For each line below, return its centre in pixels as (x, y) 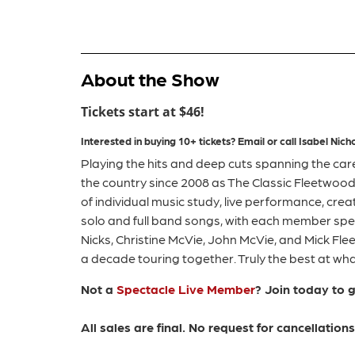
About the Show (150, 78)
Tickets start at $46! (143, 111)
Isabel (313, 141)
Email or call (267, 141)
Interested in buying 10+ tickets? (158, 141)
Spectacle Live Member (186, 288)
